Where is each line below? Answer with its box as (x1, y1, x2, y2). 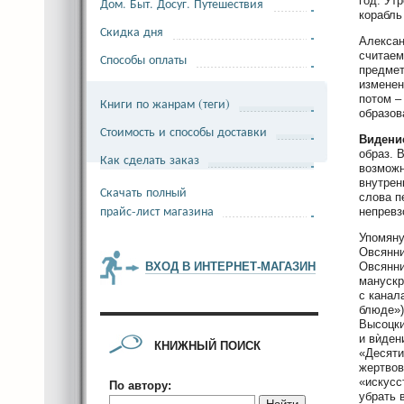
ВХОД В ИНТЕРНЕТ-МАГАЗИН (145, 260, 316, 273)
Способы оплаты (100, 50, 187, 68)
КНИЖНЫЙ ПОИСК (154, 339, 261, 353)
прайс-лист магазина (100, 202, 214, 219)
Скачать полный (100, 183, 187, 200)
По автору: (109, 379, 171, 392)
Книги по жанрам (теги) (100, 95, 230, 112)
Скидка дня (100, 23, 163, 40)
